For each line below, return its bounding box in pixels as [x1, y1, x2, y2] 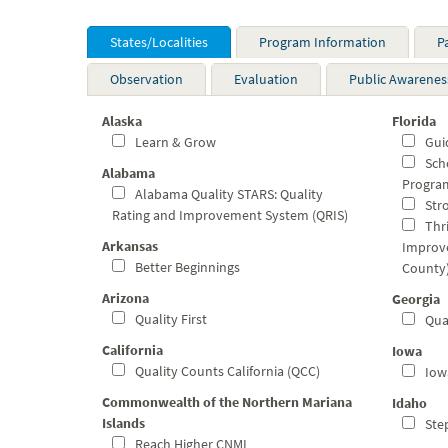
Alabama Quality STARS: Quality [132, 185, 323, 203]
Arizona [102, 289, 149, 307]
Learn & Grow [132, 133, 216, 151]
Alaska [102, 112, 142, 130]
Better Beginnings [132, 258, 240, 276]
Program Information [259, 33, 386, 51]
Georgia [392, 290, 440, 308]
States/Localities [110, 33, 208, 51]
